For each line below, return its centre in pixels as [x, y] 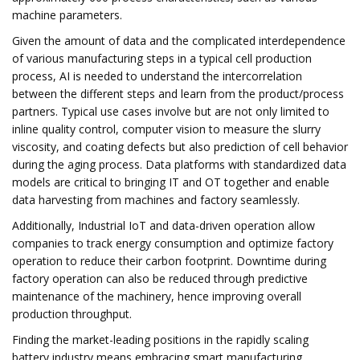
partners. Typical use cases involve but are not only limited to [171, 111]
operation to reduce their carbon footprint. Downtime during [169, 261]
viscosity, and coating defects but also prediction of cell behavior [180, 147]
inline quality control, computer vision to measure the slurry [166, 129]
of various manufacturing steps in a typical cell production [162, 58]
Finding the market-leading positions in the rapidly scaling [160, 340]
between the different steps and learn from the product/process [178, 94]
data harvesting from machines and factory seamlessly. [156, 200]
